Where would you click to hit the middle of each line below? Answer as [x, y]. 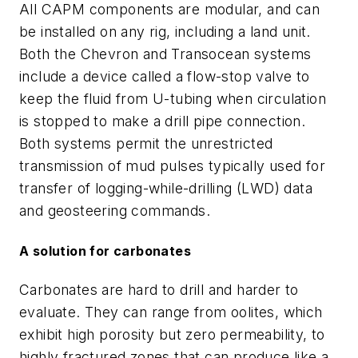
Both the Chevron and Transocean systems [165, 54]
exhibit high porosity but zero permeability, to [172, 334]
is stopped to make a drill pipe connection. [163, 121]
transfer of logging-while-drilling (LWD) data [166, 189]
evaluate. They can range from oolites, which [171, 312]
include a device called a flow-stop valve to [165, 77]
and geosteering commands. [115, 211]
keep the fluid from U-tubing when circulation [173, 99]
